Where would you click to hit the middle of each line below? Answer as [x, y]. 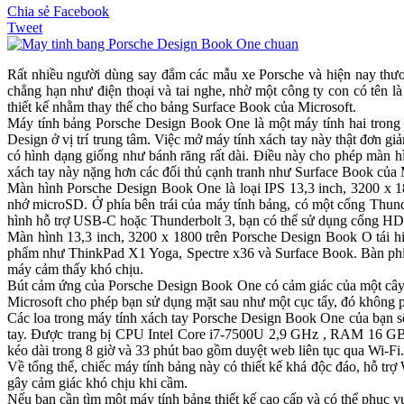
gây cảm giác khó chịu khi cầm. [97, 382]
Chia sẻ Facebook [58, 11]
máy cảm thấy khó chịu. [75, 269]
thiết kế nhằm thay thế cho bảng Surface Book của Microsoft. [182, 106]
